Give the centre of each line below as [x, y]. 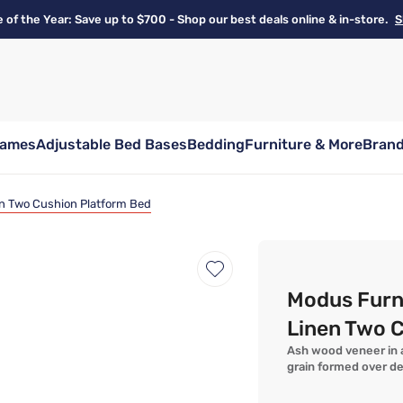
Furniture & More [304, 144]
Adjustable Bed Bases [112, 144]
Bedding [216, 144]
